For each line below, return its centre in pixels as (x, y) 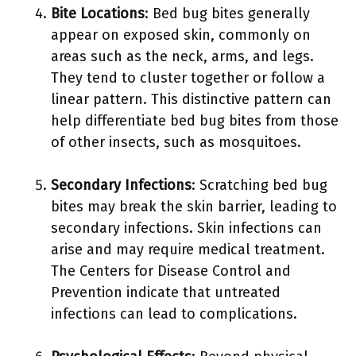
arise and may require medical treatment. (188, 250)
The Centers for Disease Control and (171, 271)
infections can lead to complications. (174, 314)
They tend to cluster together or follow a (188, 78)
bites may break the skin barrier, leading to (194, 207)
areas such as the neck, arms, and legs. (182, 56)
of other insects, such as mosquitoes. (176, 142)
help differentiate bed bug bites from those (195, 121)
